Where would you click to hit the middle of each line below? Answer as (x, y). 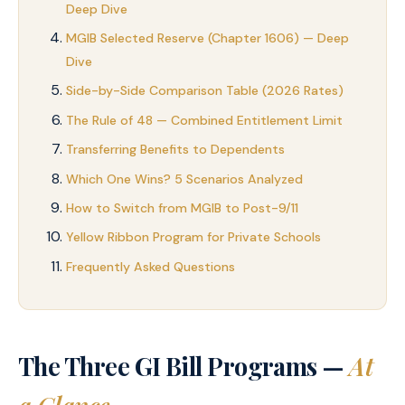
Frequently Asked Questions (151, 266)
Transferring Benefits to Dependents (175, 150)
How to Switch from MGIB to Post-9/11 (182, 207)
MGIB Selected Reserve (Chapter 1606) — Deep (207, 38)
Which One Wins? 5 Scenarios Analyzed (184, 179)
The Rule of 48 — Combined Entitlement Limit (204, 120)
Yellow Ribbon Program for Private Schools (193, 237)
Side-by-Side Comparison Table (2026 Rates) (205, 91)
